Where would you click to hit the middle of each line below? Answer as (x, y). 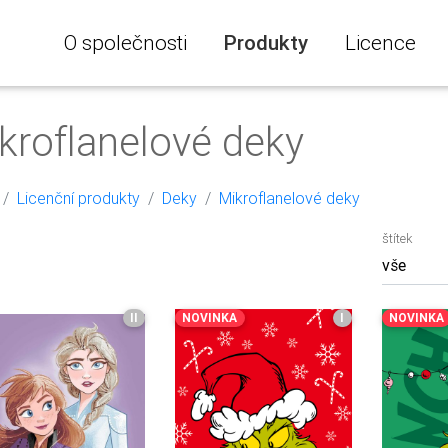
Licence (380, 42)
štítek (396, 238)
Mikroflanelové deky (289, 198)
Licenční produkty (78, 198)
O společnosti (125, 42)
